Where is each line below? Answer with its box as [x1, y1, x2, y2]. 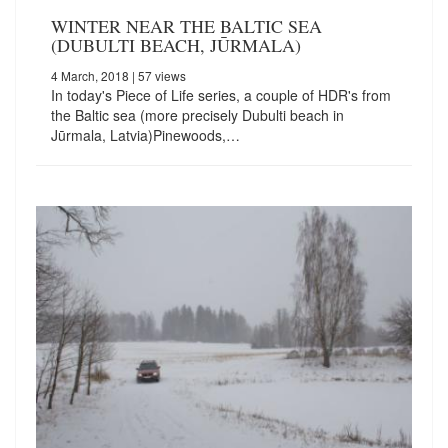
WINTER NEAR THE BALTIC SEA [51, 14, 322, 39]
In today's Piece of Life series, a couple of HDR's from [51, 85, 391, 106]
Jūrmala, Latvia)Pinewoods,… [51, 125, 240, 146]
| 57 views [129, 67, 186, 85]
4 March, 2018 [51, 67, 129, 85]
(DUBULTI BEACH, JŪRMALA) [51, 33, 301, 58]
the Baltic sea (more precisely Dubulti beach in [51, 105, 344, 126]
